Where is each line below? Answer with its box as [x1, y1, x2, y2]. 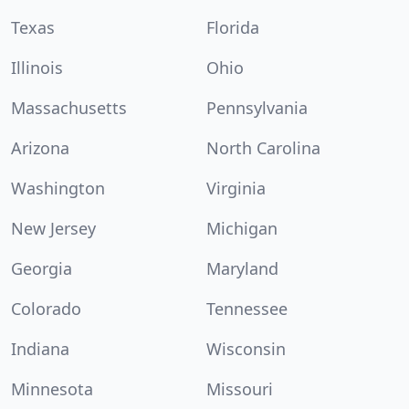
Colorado [11, 297, 81, 320]
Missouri [206, 377, 273, 400]
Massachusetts [11, 96, 127, 119]
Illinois [11, 56, 63, 79]
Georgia [11, 257, 72, 279]
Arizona [11, 136, 69, 159]
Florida [206, 16, 259, 38]
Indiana [11, 337, 69, 360]
